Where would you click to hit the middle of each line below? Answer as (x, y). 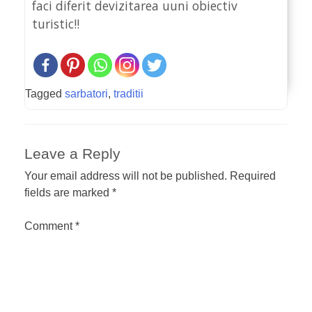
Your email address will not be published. (126, 175)
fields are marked (68, 192)
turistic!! (56, 24)
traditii (128, 93)
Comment (50, 226)
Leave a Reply (72, 153)
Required (253, 175)
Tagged (45, 93)
